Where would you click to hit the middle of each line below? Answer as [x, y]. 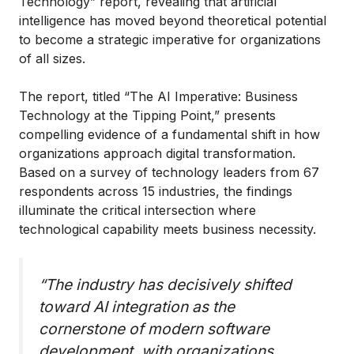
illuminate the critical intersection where [137, 210]
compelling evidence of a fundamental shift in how [169, 134]
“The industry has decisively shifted [165, 284]
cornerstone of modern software [154, 328]
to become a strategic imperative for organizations [170, 39]
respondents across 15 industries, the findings [156, 191]
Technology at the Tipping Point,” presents [147, 115]
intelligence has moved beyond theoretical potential [173, 20]
